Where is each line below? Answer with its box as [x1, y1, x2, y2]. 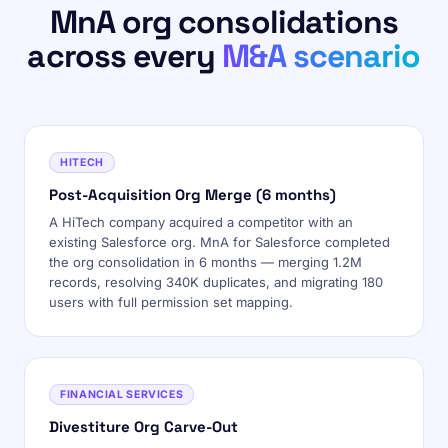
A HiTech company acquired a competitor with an [49, 214, 353, 230]
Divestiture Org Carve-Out [49, 417, 238, 436]
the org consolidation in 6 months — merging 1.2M [49, 254, 362, 270]
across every [27, 36, 223, 76]
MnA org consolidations [50, 2, 398, 42]
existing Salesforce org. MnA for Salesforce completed [49, 234, 390, 250]
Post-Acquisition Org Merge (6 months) [49, 185, 336, 204]
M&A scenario [222, 36, 421, 76]
